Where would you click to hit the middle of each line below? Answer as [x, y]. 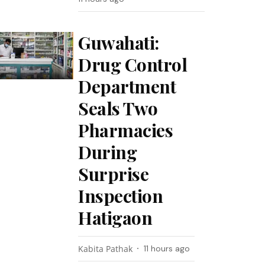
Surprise [114, 174]
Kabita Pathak [106, 249]
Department [127, 86]
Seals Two [118, 108]
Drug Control [133, 64]
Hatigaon [115, 218]
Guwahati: [119, 43]
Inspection [121, 196]
